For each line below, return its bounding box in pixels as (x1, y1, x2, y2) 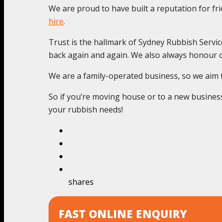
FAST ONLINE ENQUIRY (58, 206, 187, 221)
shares (68, 176, 94, 187)
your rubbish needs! (49, 104, 123, 115)
